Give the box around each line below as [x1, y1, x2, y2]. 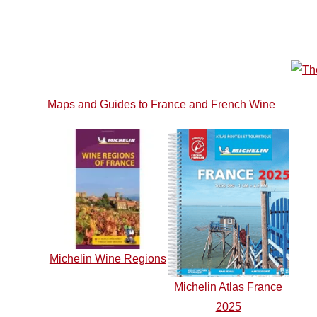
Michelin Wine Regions [49, 252, 166, 265]
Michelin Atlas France [174, 280, 283, 293]
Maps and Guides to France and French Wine [47, 98, 276, 110]
